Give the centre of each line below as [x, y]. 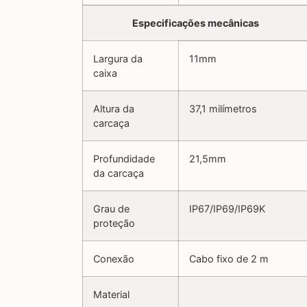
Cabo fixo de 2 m [229, 259]
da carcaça [119, 173]
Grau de [111, 209]
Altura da [114, 109]
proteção [114, 223]
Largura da [118, 59]
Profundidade [124, 159]
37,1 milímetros [223, 109]
